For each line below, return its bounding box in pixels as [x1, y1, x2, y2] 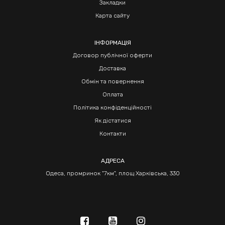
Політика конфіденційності [73, 104, 152, 111]
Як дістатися [94, 117, 131, 124]
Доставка [99, 65, 126, 72]
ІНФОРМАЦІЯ [94, 39, 131, 46]
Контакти [99, 130, 126, 137]
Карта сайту [95, 12, 130, 19]
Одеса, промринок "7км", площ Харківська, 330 [45, 170, 180, 177]
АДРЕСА [100, 157, 125, 164]
